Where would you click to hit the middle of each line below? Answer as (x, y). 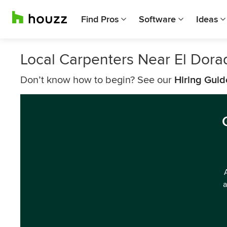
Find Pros (100, 19)
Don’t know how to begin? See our (97, 80)
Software (157, 19)
